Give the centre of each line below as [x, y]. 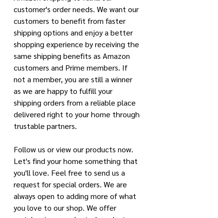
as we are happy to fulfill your [64, 91]
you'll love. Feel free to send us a [70, 173]
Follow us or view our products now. [74, 149]
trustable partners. [46, 126]
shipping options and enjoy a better [74, 32]
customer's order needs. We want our [77, 9]
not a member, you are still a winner [74, 79]
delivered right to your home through [78, 114]
